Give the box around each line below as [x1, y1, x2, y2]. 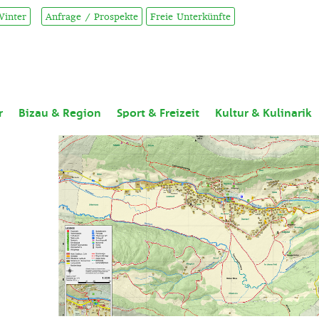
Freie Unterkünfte [150, 11, 231, 22]
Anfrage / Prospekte [46, 11, 138, 22]
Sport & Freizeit [117, 107, 199, 120]
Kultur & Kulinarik [215, 107, 312, 120]
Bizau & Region [19, 107, 101, 120]
